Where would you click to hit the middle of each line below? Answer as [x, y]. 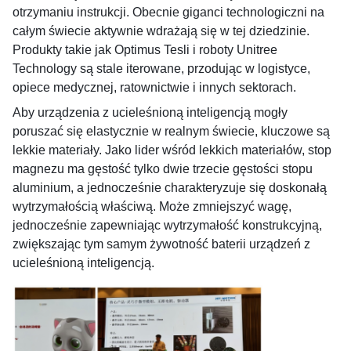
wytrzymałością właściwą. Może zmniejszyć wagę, [152, 206]
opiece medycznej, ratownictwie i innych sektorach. [154, 87]
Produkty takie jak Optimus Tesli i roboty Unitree [145, 50]
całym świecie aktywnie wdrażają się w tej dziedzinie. [161, 31]
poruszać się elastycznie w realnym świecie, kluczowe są [171, 131]
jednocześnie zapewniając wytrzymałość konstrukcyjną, [167, 225]
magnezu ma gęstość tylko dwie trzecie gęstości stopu [163, 169]
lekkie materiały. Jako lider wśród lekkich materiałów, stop [172, 150]
